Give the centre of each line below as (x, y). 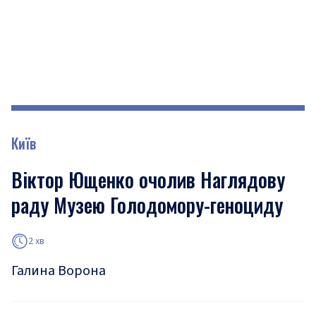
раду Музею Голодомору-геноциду (147, 205)
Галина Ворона (59, 271)
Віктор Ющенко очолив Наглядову (148, 180)
